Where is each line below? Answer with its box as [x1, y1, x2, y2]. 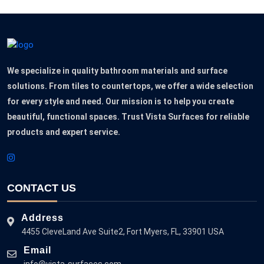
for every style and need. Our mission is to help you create [7, 96, 234, 106]
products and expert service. [7, 127, 120, 137]
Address [21, 212, 64, 223]
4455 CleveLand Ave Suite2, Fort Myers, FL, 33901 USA [21, 226, 224, 236]
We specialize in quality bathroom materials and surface [7, 65, 227, 75]
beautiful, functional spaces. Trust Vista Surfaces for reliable [7, 111, 249, 121]
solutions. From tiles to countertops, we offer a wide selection [7, 81, 253, 91]
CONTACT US [7, 181, 76, 194]
